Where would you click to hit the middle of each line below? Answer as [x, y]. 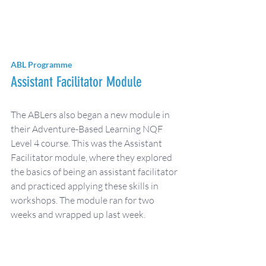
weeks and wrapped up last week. [78, 214]
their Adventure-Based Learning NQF [88, 129]
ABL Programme [41, 64]
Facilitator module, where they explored [92, 157]
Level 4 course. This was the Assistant [87, 143]
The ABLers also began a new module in [91, 115]
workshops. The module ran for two [83, 200]
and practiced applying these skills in [85, 186]
